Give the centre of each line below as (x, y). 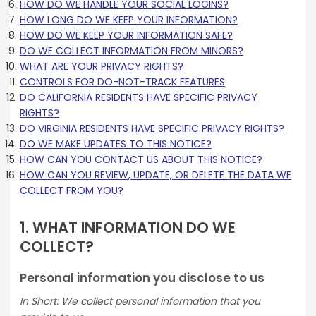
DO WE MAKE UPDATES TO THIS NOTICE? (116, 144)
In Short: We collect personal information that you (140, 302)
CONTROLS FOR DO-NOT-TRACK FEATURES (122, 82)
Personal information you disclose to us (142, 278)
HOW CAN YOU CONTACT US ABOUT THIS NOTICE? (141, 159)
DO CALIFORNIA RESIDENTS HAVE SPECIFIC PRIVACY (139, 97)
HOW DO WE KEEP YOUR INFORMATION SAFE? (126, 35)
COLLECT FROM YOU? (72, 190)
